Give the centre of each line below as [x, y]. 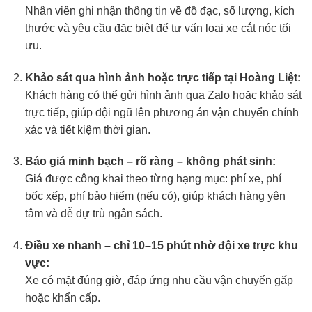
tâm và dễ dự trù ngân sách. [93, 214]
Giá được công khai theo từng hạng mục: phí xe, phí [153, 179]
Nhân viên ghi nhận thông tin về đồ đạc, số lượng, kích [159, 10]
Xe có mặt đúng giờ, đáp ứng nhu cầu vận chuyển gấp [159, 281]
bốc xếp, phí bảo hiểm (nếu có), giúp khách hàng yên [155, 196]
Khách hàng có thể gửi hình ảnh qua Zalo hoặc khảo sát [163, 95]
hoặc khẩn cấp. [62, 298]
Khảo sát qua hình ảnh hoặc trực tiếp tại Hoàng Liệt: [163, 77]
